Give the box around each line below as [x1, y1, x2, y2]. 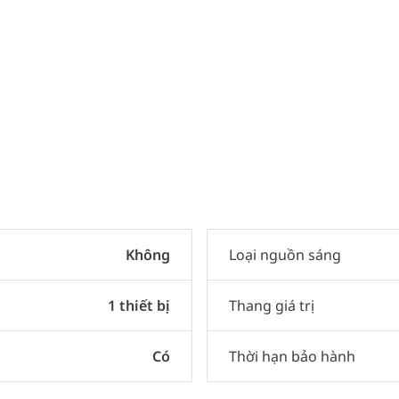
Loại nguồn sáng [229, 244, 341, 265]
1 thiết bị [108, 295, 170, 315]
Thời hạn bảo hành [229, 346, 355, 366]
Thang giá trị [229, 295, 314, 315]
